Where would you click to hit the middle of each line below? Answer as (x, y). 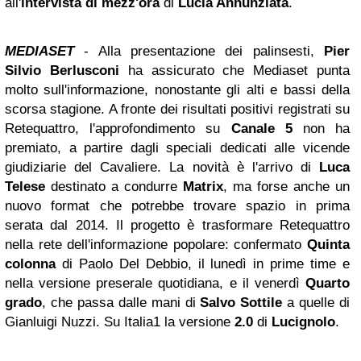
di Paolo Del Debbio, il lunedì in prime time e (206, 263)
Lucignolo (303, 322)
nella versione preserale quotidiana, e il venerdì (155, 283)
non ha (321, 128)
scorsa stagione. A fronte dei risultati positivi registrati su (177, 109)
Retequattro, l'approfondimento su (118, 128)
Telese (25, 186)
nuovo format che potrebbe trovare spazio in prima (177, 205)
